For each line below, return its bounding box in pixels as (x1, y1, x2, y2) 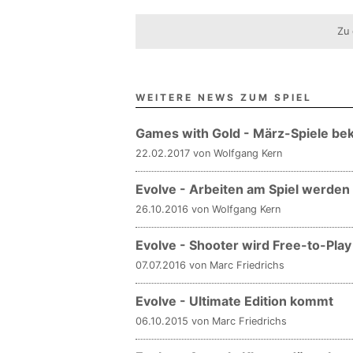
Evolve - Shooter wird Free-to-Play (136, 237, 351, 253)
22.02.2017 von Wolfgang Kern (136, 147, 282, 159)
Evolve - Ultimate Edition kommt (136, 293, 333, 309)
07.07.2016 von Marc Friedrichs (136, 259, 284, 271)
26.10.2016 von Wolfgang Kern (136, 203, 281, 215)
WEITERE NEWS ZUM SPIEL (136, 91, 312, 103)
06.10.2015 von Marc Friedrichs (136, 315, 287, 327)
